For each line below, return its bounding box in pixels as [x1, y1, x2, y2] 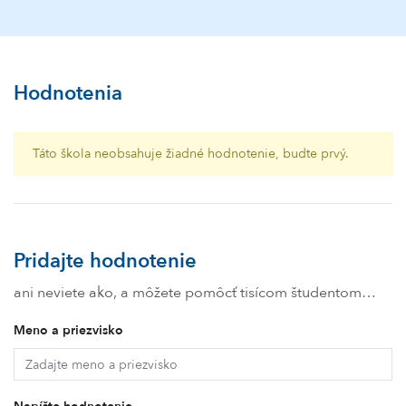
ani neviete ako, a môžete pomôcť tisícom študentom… [14, 283, 376, 303]
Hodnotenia [14, 80, 122, 107]
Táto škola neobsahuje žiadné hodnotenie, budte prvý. [33, 145, 349, 162]
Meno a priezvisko [14, 322, 123, 339]
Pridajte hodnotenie [14, 247, 197, 275]
